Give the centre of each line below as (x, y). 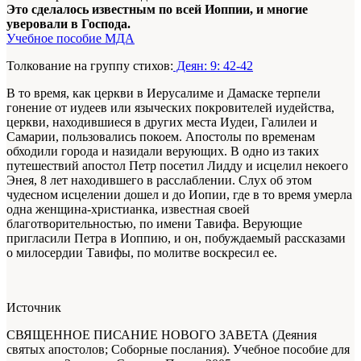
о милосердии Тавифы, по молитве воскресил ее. (142, 253)
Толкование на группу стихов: (90, 66)
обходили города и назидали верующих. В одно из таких (163, 151)
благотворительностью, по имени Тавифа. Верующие (154, 224)
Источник (34, 308)
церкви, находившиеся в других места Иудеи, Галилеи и (162, 122)
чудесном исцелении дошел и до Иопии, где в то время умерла (179, 195)
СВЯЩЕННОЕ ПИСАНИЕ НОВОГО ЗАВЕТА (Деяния (162, 335)
